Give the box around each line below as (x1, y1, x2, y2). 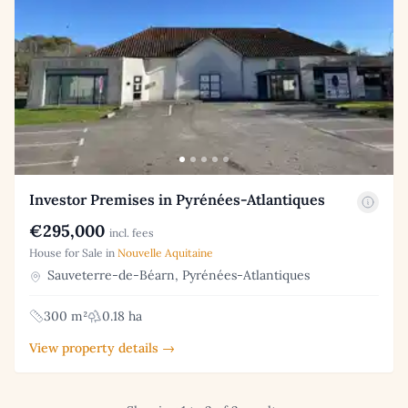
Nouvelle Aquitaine (117, 246, 213, 260)
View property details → (29, 340, 175, 357)
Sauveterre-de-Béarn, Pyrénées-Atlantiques (44, 267, 310, 284)
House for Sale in (29, 246, 117, 260)
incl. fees (109, 226, 154, 240)
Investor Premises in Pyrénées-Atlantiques (29, 190, 325, 209)
